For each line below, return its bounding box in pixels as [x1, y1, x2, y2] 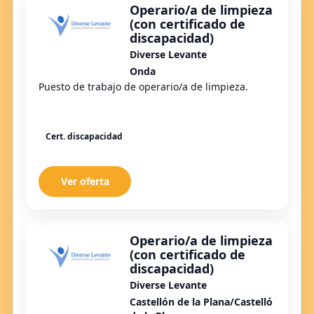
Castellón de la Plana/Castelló [130, 295, 273, 309]
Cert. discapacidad [46, 130, 123, 143]
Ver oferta [60, 175, 109, 189]
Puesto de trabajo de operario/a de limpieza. [39, 79, 248, 93]
